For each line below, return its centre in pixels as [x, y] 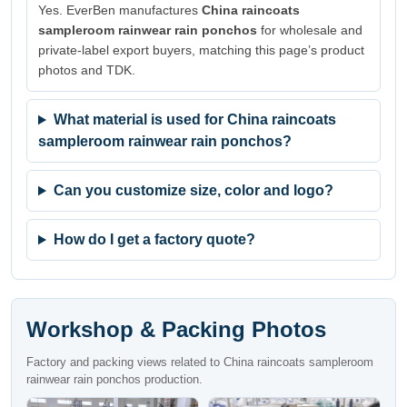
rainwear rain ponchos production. [114, 380]
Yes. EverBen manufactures [120, 10]
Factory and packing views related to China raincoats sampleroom [200, 362]
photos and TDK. [87, 70]
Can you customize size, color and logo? [193, 191]
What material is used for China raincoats [194, 120]
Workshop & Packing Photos [176, 330]
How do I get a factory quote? [154, 240]
